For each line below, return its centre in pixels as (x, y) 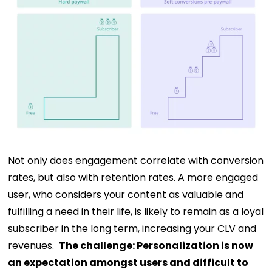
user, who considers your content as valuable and (126, 194)
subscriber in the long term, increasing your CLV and (132, 228)
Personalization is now (194, 245)
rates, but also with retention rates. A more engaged (133, 177)
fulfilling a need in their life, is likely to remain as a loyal (136, 211)
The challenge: (97, 245)
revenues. (32, 245)
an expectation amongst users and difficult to (128, 262)
